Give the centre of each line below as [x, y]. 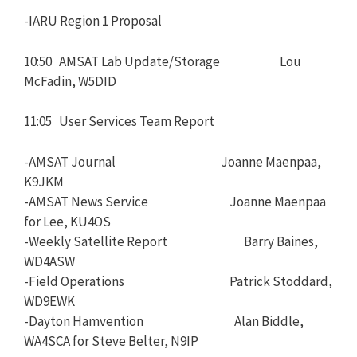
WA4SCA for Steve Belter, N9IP [111, 341]
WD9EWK [49, 301]
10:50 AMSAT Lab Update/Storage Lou [163, 61]
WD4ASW [49, 261]
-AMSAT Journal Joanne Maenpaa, [173, 161]
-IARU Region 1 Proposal [93, 21]
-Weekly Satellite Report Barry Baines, [171, 241]
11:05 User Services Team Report [119, 121]
